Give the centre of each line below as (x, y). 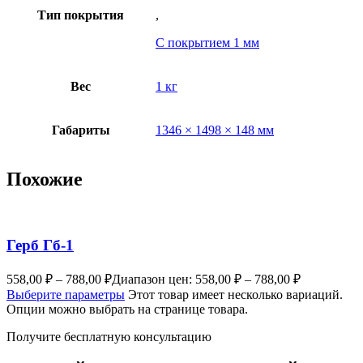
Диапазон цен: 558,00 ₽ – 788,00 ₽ (206, 279)
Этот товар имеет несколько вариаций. (235, 294)
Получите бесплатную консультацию (109, 336)
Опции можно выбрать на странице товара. (127, 309)
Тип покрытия (81, 15)
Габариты (81, 130)
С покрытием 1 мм (207, 42)
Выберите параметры (66, 294)
